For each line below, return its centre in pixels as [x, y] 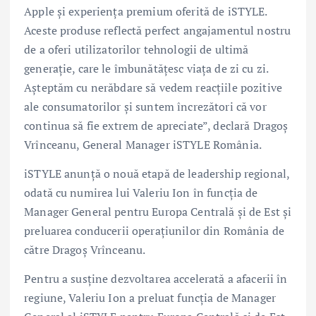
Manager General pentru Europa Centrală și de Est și [158, 212]
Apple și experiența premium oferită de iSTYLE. [146, 12]
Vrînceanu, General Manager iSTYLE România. [143, 145]
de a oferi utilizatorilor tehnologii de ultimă [136, 50]
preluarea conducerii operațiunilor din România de [154, 231]
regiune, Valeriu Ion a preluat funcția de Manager [150, 298]
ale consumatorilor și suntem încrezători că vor [145, 107]
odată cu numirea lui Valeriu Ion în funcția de [141, 193]
